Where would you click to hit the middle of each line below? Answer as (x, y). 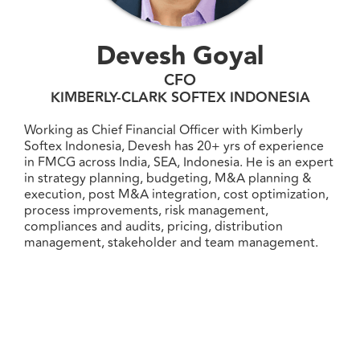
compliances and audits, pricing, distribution (153, 226)
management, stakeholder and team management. (171, 242)
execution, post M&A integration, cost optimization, (176, 194)
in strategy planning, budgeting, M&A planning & (168, 178)
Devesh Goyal (180, 56)
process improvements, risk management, (146, 210)
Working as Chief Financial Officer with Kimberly (164, 130)
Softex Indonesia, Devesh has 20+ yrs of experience (174, 146)
